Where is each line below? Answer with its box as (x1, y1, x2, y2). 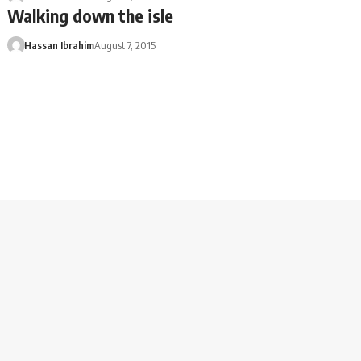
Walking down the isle (7, 4, 174, 27)
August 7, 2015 (93, 39, 156, 52)
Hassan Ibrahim (23, 39, 94, 52)
